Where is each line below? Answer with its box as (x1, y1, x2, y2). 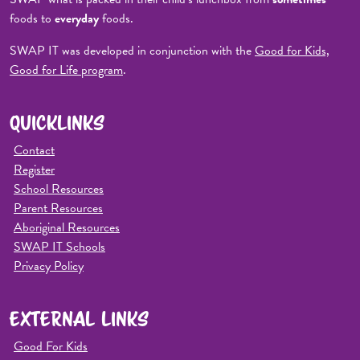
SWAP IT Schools (14, 237, 105, 257)
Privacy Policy (14, 256, 84, 276)
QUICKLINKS (10, 110, 104, 136)
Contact (14, 141, 55, 161)
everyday (55, 9, 102, 29)
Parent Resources (14, 198, 103, 219)
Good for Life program (10, 60, 123, 80)
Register (14, 160, 55, 180)
